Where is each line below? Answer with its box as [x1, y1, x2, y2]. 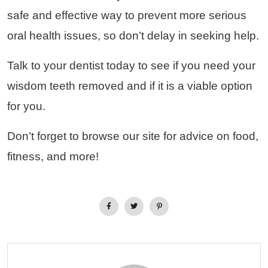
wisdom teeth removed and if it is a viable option [7, 79, 252, 92]
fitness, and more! [7, 150, 99, 163]
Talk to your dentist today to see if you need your [7, 59, 255, 72]
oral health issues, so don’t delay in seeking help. [7, 29, 259, 42]
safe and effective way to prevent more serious [7, 8, 246, 22]
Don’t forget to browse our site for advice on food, [7, 129, 258, 142]
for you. [7, 99, 45, 112]
